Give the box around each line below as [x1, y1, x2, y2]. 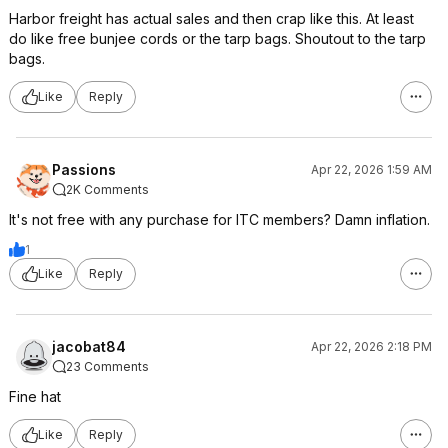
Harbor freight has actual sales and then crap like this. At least [9, 9, 414, 27]
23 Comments [66, 358, 149, 374]
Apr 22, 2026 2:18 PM [311, 338, 432, 354]
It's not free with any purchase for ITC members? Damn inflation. [9, 210, 430, 228]
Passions [52, 160, 116, 178]
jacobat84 [52, 337, 126, 355]
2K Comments [66, 181, 149, 197]
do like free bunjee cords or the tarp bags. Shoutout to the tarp [9, 29, 426, 47]
